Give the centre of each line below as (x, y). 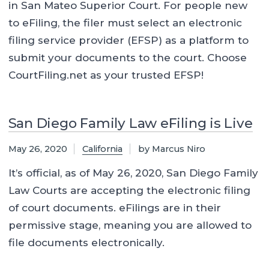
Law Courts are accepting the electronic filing (129, 190)
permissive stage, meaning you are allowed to (130, 225)
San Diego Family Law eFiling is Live (130, 123)
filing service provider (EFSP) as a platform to (128, 41)
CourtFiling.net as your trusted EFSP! (106, 75)
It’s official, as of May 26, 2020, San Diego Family (133, 173)
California (103, 149)
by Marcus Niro (171, 149)
